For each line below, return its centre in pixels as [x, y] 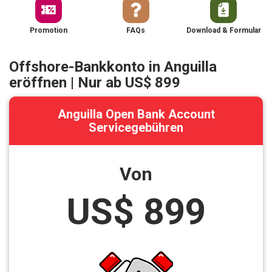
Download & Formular [223, 31]
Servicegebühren [136, 128]
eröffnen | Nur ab [67, 83]
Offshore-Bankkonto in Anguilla [113, 67]
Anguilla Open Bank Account [136, 114]
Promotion [48, 31]
